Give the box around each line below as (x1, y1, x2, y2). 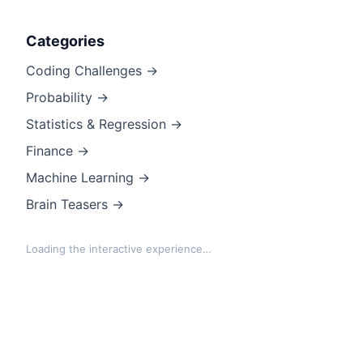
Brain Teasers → (26, 196, 124, 212)
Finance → (26, 143, 89, 159)
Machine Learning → (26, 169, 150, 186)
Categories (26, 32, 105, 49)
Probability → (26, 89, 109, 105)
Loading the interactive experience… (26, 242, 211, 255)
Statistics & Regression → (26, 116, 182, 132)
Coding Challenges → (26, 62, 158, 79)
